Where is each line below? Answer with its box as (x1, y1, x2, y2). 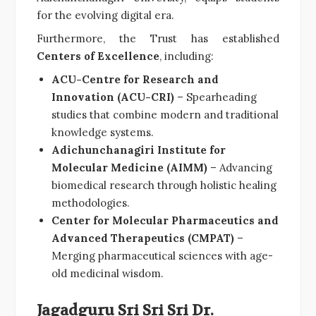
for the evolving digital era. (37, 8, 174, 22)
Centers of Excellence (37, 49, 159, 63)
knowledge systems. (51, 125, 154, 139)
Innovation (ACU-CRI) (51, 90, 174, 104)
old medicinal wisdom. (51, 266, 164, 280)
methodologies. (51, 195, 130, 209)
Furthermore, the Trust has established (37, 31, 279, 45)
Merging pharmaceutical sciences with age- (51, 248, 273, 262)
